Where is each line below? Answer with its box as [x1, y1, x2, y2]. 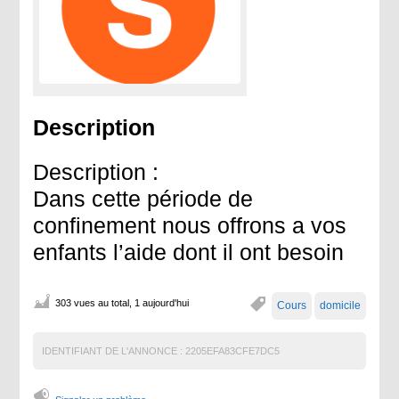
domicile [319, 298, 361, 312]
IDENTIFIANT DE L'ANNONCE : [42, 345, 183, 356]
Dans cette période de [33, 185, 254, 211]
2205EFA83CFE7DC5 [183, 345, 281, 356]
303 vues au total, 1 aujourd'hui [55, 297, 190, 308]
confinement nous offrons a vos [33, 212, 347, 238]
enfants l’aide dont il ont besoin [33, 239, 345, 265]
